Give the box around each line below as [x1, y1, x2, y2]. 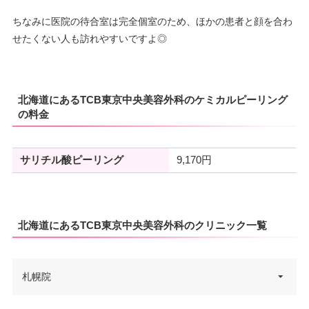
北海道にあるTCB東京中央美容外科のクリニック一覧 [17, 219, 267, 231]
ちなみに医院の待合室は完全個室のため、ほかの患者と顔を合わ [12, 16, 292, 28]
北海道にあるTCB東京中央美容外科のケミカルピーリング [17, 93, 288, 106]
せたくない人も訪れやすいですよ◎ [12, 33, 167, 45]
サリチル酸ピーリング [19, 154, 123, 166]
